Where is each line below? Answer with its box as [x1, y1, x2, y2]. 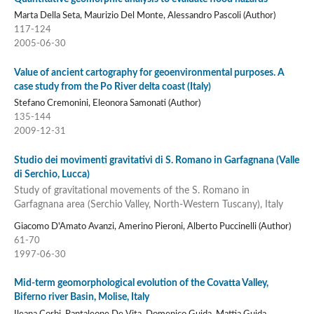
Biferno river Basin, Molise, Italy [13, 292, 149, 302]
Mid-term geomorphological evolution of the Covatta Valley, [13, 278, 268, 288]
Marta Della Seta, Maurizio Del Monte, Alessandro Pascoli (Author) [13, 11, 275, 21]
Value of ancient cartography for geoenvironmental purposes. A [13, 67, 285, 78]
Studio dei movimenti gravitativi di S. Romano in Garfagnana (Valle [13, 155, 299, 165]
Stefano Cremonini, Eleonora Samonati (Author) [13, 99, 200, 109]
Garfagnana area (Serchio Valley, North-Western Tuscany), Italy [13, 200, 283, 210]
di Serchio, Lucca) [13, 169, 90, 179]
